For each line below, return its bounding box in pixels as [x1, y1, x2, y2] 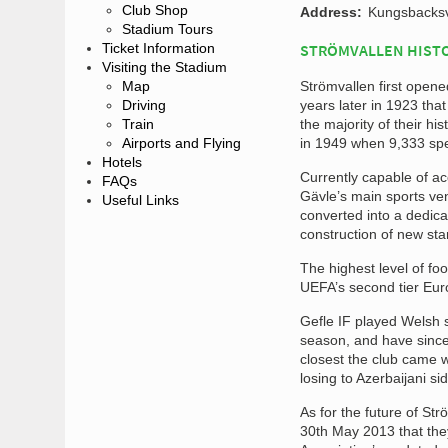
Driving [122, 96, 166, 113]
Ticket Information [102, 39, 215, 56]
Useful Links [102, 191, 179, 208]
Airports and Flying [122, 134, 241, 151]
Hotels [102, 153, 142, 170]
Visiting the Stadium [102, 58, 227, 75]
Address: [300, 3, 362, 20]
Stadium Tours [122, 20, 213, 37]
